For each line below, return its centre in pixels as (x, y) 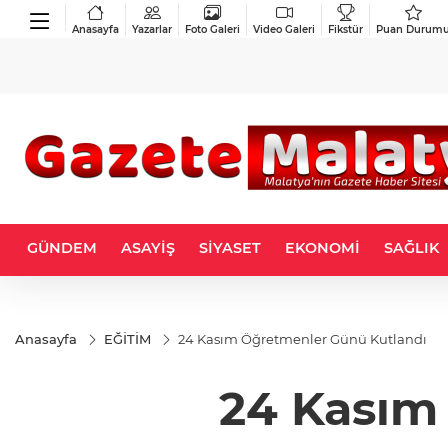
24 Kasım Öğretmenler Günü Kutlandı (302, 339)
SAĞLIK (411, 248)
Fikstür (345, 29)
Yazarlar (152, 29)
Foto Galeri (212, 29)
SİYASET (230, 248)
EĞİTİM (127, 339)
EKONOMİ (322, 248)
